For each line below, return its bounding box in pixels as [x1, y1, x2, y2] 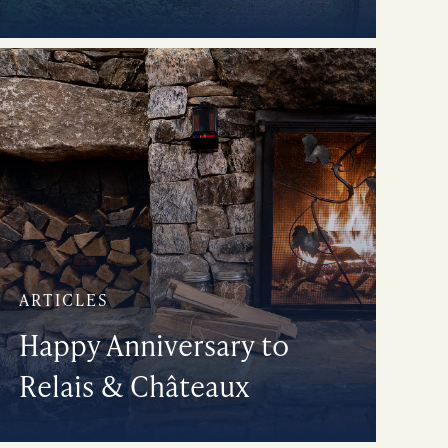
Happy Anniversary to [18, 324, 289, 364]
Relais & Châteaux [18, 365, 250, 405]
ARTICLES [18, 287, 109, 311]
